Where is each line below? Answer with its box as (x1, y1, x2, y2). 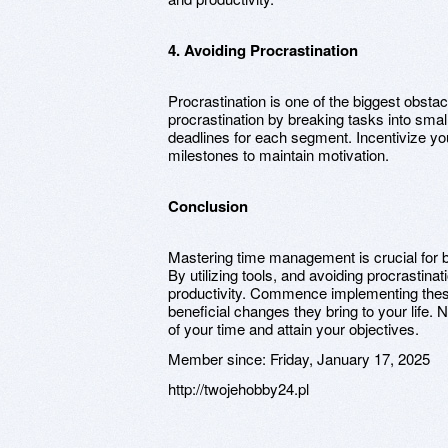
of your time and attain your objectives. (168, 317, 419, 339)
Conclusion (168, 194, 248, 217)
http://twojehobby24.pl (168, 377, 309, 399)
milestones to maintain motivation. (168, 143, 389, 165)
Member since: (168, 347, 270, 369)
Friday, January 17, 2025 (270, 347, 430, 369)
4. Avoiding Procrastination (168, 38, 358, 61)
